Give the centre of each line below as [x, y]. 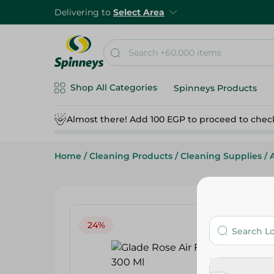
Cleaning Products [131, 156]
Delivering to [84, 12]
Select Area [139, 12]
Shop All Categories [114, 87]
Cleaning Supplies [221, 156]
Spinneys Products [215, 88]
